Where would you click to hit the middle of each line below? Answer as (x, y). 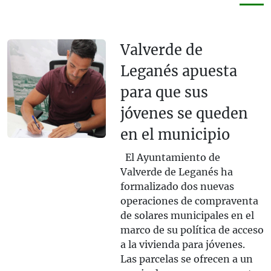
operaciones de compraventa (189, 201)
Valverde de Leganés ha (176, 172)
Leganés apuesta (178, 71)
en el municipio (175, 135)
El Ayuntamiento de (170, 158)
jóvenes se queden (184, 114)
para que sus (164, 93)
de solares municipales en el (187, 216)
